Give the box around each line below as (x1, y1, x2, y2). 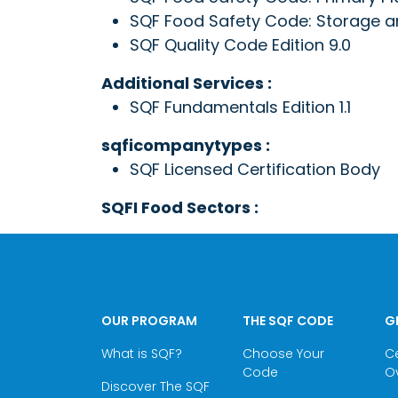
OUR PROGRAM (101, 312, 197, 330)
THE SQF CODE (243, 312, 334, 330)
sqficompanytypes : (101, 134, 270, 156)
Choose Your (243, 345, 325, 362)
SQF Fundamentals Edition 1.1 (130, 96, 351, 118)
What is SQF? (101, 345, 182, 362)
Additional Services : (101, 72, 272, 94)
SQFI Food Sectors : (101, 196, 259, 219)
